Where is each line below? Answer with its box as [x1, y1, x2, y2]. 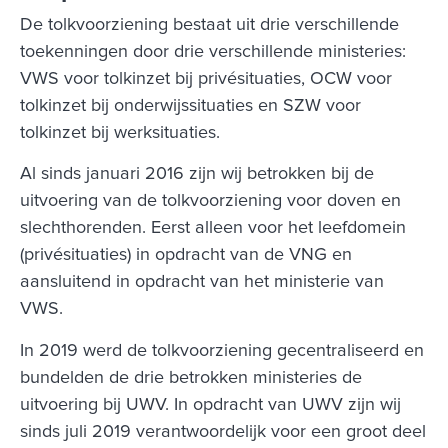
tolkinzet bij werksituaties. [20, 123, 220, 142]
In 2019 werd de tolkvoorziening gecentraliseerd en [20, 341, 424, 360]
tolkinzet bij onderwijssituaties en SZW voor [20, 96, 361, 115]
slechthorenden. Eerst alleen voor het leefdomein [20, 219, 406, 238]
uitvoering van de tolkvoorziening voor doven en [20, 192, 401, 211]
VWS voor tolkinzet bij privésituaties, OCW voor [20, 69, 392, 88]
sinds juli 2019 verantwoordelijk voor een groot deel [20, 422, 426, 441]
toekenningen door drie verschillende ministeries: [20, 42, 406, 61]
